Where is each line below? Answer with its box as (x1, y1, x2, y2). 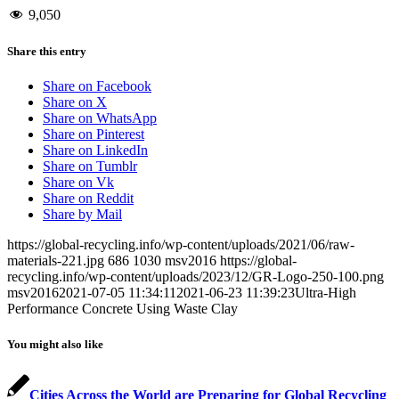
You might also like (7, 337, 103, 351)
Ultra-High (295, 285, 356, 301)
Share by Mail (43, 207, 122, 223)
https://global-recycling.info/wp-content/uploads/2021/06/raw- (7, 237, 354, 253)
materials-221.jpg (7, 253, 104, 269)
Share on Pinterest (43, 126, 144, 142)
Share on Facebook (43, 78, 151, 94)
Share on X (43, 94, 107, 110)
